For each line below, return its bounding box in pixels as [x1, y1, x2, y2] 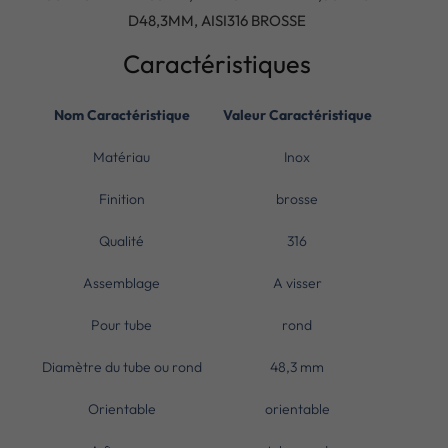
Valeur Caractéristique [222, 105, 372, 124]
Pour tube [91, 315, 153, 334]
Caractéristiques [122, 47, 311, 80]
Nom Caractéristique [53, 105, 190, 124]
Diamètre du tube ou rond [41, 357, 202, 376]
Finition [98, 189, 145, 208]
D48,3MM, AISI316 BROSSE [127, 10, 306, 30]
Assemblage [83, 273, 161, 292]
